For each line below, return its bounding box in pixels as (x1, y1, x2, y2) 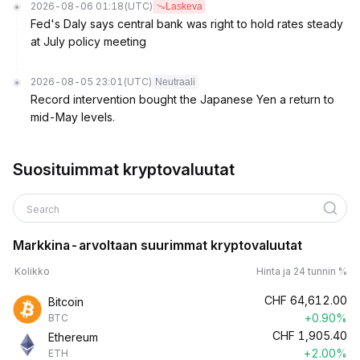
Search (27, 203, 62, 215)
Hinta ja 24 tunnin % (256, 265, 347, 277)
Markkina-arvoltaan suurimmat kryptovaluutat (13, 237, 302, 253)
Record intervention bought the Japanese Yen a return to (31, 92, 334, 106)
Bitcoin (48, 295, 84, 309)
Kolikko (14, 265, 50, 277)
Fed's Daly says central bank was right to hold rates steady (31, 17, 343, 31)
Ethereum (48, 330, 98, 344)
